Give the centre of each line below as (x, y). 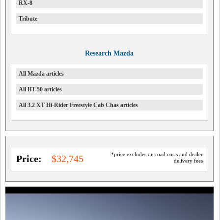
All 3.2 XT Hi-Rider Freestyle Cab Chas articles (78, 105)
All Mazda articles (41, 74)
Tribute (28, 19)
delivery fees (188, 161)
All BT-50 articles (40, 89)
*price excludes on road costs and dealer (157, 154)
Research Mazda (110, 53)
